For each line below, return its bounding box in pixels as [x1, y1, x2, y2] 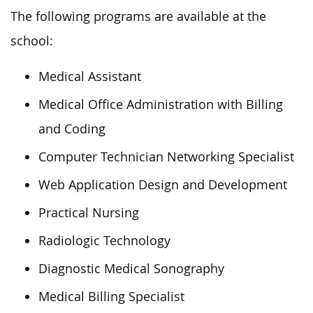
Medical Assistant [38, 68, 141, 85]
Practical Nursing [38, 204, 139, 221]
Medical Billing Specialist [38, 288, 184, 305]
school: [10, 32, 53, 49]
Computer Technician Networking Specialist [38, 148, 294, 165]
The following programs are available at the [10, 8, 266, 24]
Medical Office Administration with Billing [38, 96, 283, 112]
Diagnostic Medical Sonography [38, 260, 224, 277]
